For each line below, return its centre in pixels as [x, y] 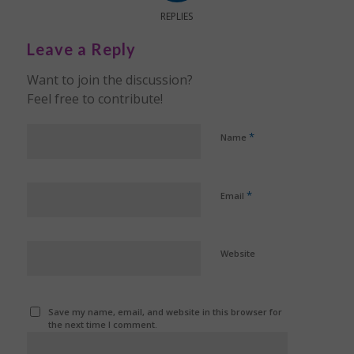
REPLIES [177, 17]
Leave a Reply [81, 49]
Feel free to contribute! [94, 99]
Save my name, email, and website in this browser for [166, 312]
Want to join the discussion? [109, 80]
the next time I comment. [103, 325]
